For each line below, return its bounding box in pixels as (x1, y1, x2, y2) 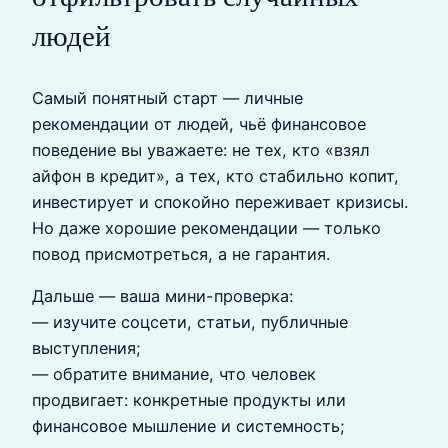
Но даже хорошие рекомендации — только (32, 217, 381, 238)
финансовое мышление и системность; (32, 416, 345, 437)
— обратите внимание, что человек (32, 364, 316, 385)
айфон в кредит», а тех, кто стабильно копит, (32, 165, 399, 186)
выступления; (32, 338, 141, 359)
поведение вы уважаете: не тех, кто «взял (32, 139, 370, 160)
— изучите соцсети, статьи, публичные (32, 312, 348, 333)
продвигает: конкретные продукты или (32, 390, 346, 411)
